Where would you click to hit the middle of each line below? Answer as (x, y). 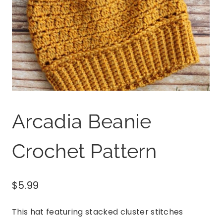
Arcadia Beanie (82, 121)
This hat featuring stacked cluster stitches (98, 212)
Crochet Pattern (84, 151)
